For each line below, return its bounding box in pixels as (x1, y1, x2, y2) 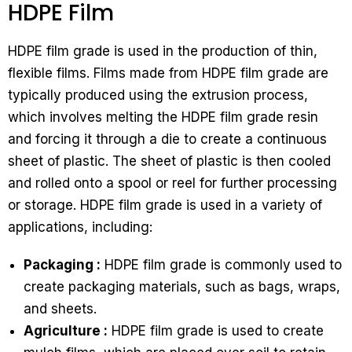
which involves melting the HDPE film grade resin (8, 109, 318, 126)
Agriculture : (24, 323, 108, 339)
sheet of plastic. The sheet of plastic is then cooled (8, 153, 331, 170)
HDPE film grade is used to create (108, 323, 324, 339)
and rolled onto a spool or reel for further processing (8, 175, 337, 192)
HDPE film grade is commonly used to (101, 257, 342, 273)
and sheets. (24, 301, 97, 317)
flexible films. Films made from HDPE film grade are (8, 65, 328, 82)
